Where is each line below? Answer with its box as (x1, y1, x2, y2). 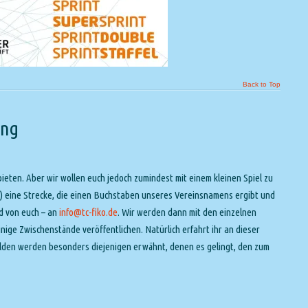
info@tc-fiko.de (59, 206, 118, 218)
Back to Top (243, 80, 280, 88)
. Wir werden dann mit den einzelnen (118, 206, 256, 218)
